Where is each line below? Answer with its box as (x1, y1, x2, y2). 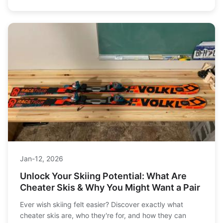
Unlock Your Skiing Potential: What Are (20, 171, 187, 182)
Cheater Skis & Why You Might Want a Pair (20, 182, 200, 193)
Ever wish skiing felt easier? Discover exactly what (20, 200, 183, 209)
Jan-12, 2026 (20, 154, 63, 163)
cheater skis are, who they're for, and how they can (20, 211, 186, 220)
